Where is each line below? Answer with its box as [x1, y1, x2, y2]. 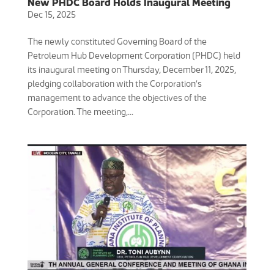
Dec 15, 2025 [27, 9, 76, 20]
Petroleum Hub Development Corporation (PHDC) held [27, 50, 240, 61]
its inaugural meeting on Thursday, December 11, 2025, [27, 64, 236, 75]
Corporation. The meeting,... [27, 106, 133, 117]
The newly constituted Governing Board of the [27, 35, 207, 46]
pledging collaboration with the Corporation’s [27, 78, 202, 89]
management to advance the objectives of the [27, 92, 207, 103]
